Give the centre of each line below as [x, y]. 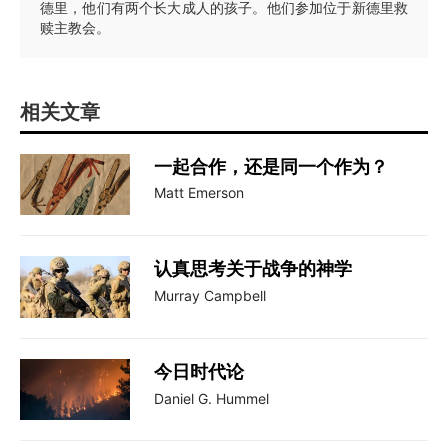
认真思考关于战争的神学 [253, 269]
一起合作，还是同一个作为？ [271, 166]
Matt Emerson [199, 193]
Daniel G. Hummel [211, 398]
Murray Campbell [210, 296]
